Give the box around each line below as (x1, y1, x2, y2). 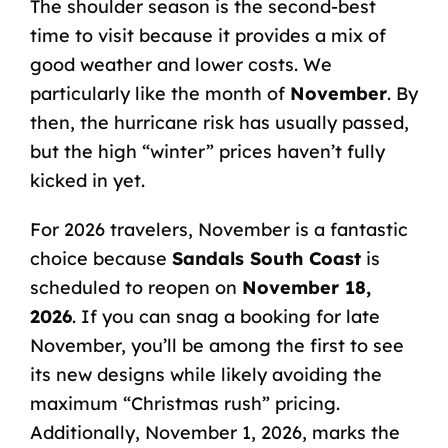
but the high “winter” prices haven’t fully (29, 139, 385, 163)
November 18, (241, 275, 371, 299)
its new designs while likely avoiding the (29, 362, 382, 386)
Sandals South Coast (171, 246, 361, 270)
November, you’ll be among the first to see (29, 333, 404, 357)
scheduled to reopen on (29, 275, 242, 299)
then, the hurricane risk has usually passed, (29, 110, 409, 134)
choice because (29, 246, 172, 270)
